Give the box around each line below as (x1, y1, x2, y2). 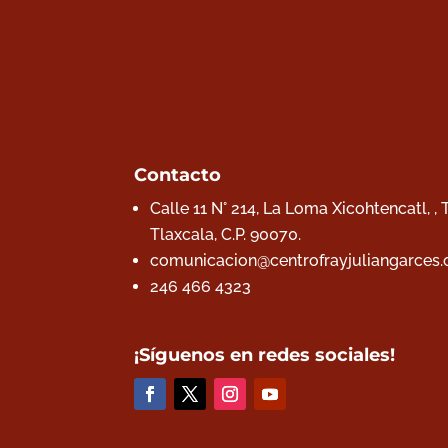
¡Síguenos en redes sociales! (134, 344, 396, 367)
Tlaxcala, (150, 225, 222, 245)
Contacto (134, 164, 222, 187)
